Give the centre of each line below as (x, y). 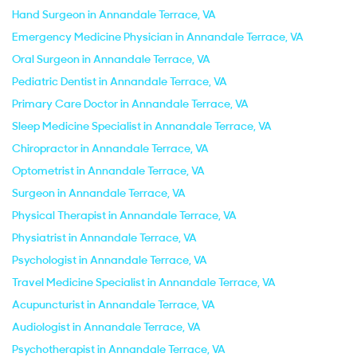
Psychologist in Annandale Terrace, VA (110, 260)
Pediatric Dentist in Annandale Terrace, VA (120, 81)
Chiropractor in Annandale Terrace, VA (110, 148)
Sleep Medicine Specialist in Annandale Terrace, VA (142, 126)
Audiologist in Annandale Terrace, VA (106, 327)
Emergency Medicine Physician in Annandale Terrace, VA (158, 37)
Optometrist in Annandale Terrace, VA (108, 171)
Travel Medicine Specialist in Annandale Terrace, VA (144, 282)
